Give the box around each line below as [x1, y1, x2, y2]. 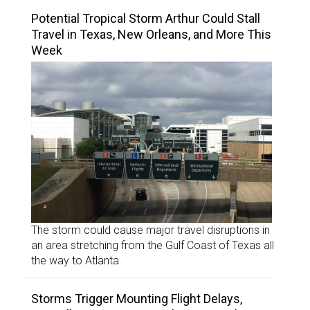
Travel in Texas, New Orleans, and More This [31, 27, 271, 42]
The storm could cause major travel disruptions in [31, 223, 270, 237]
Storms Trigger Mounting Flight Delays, [31, 291, 242, 306]
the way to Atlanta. [31, 253, 122, 267]
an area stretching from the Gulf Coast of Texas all [31, 238, 274, 252]
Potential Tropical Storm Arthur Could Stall [31, 11, 260, 26]
